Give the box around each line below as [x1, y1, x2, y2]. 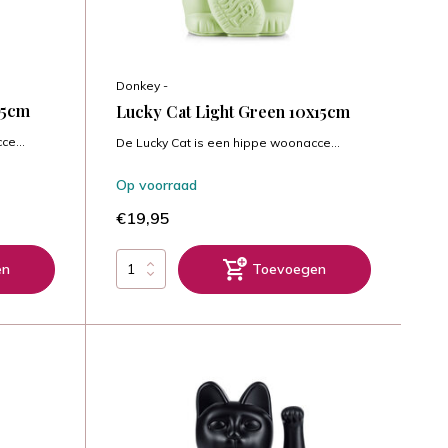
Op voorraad [115, 175, 197, 194]
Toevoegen [251, 259, 326, 278]
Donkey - [115, 77, 168, 93]
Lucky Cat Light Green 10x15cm [115, 100, 350, 122]
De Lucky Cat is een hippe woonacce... [115, 134, 340, 150]
